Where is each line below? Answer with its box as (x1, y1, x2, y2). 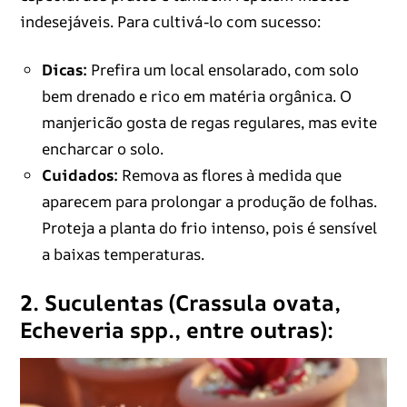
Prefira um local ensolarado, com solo (86, 59, 359, 81)
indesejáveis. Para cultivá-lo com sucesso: (19, 11, 321, 33)
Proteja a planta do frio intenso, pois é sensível (41, 217, 377, 239)
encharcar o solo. (41, 138, 164, 160)
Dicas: (41, 59, 87, 81)
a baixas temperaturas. (41, 243, 204, 265)
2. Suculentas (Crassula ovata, (19, 288, 341, 318)
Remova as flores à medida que (117, 164, 342, 186)
